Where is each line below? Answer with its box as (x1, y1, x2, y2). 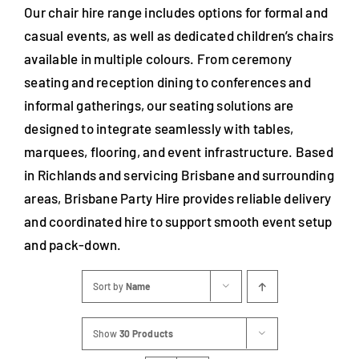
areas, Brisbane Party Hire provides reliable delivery (24, 189, 332, 206)
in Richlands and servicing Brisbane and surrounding (24, 166, 335, 183)
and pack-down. (24, 236, 122, 252)
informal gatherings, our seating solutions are (24, 96, 294, 113)
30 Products (119, 327, 174, 339)
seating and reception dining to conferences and (24, 73, 311, 90)
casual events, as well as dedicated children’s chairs (24, 26, 334, 43)
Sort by (92, 280, 126, 292)
